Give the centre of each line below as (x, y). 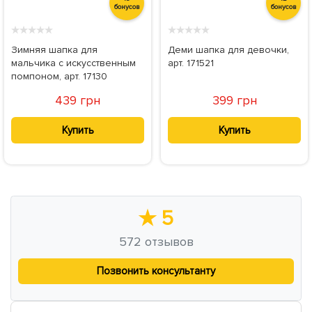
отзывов (167, 241)
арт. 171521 (191, 63)
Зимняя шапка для (54, 50)
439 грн (78, 101)
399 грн (234, 101)
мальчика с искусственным (73, 63)
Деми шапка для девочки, (228, 50)
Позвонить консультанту (156, 271)
